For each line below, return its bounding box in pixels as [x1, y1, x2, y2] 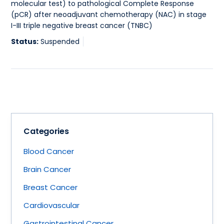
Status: [11, 36, 39, 47]
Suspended [40, 36, 80, 47]
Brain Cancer [23, 163, 71, 174]
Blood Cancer [23, 145, 74, 156]
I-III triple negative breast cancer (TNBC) [11, 20, 153, 30]
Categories [23, 125, 69, 137]
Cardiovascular [23, 199, 80, 210]
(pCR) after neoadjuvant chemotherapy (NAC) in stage [11, 9, 207, 19]
